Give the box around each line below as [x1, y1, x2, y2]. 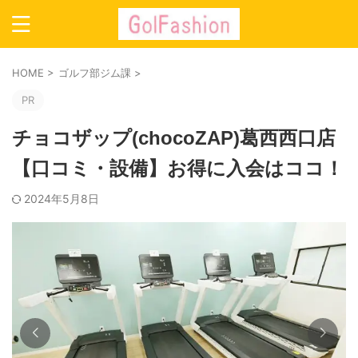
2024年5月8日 [24, 192, 99, 205]
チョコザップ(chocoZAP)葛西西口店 [12, 127, 336, 149]
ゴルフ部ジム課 [58, 66, 131, 79]
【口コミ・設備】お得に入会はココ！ [12, 157, 344, 179]
